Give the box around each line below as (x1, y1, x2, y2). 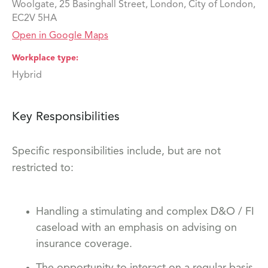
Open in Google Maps (12, 31, 108, 41)
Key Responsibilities (12, 111, 120, 123)
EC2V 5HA (12, 14, 57, 24)
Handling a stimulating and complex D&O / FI (36, 206, 254, 217)
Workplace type (12, 53, 76, 62)
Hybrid (12, 71, 42, 81)
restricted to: (12, 162, 74, 173)
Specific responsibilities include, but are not (12, 145, 221, 157)
